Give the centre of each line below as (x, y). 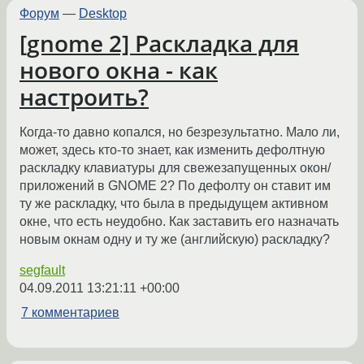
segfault (42, 270)
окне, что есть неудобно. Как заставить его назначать (179, 221)
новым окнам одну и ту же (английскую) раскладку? (175, 239)
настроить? (84, 96)
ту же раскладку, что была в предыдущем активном (174, 203)
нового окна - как (119, 69)
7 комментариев (70, 312)
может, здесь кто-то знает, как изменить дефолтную (172, 149)
